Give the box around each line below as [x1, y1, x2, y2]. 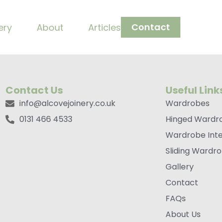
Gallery [166, 161, 194, 172]
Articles [88, 21, 121, 34]
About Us [166, 209, 201, 220]
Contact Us [5, 83, 63, 97]
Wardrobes [166, 98, 210, 109]
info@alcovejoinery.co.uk [19, 98, 115, 109]
